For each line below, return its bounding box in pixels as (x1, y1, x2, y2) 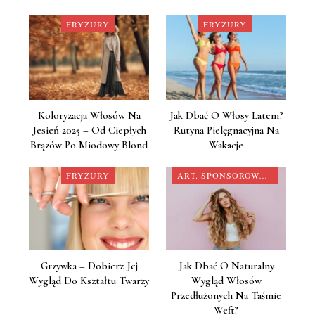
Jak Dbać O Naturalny (178, 259, 274, 273)
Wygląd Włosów (191, 274, 262, 288)
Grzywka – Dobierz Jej (40, 259, 138, 273)
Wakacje (209, 138, 243, 151)
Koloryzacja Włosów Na (37, 108, 141, 122)
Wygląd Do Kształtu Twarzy (29, 274, 149, 288)
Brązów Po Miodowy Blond (30, 138, 148, 151)
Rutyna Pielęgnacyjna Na (173, 123, 279, 136)
